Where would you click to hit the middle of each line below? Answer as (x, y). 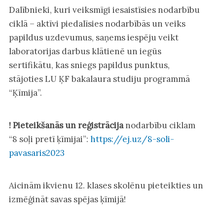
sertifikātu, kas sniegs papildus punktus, (89, 65)
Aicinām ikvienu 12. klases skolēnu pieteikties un (106, 185)
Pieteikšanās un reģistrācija (68, 125)
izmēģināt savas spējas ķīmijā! (67, 199)
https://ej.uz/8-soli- (132, 139)
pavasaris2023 (37, 153)
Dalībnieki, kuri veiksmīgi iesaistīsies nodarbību (104, 10)
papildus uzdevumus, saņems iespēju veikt (93, 37)
